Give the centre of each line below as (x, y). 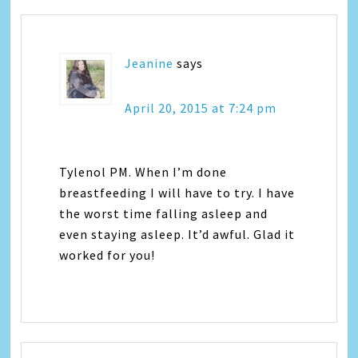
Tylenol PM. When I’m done (143, 171)
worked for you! (107, 255)
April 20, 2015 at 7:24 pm (201, 107)
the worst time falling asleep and (164, 213)
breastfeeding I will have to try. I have (177, 192)
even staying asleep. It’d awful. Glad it (177, 234)
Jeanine (149, 63)
